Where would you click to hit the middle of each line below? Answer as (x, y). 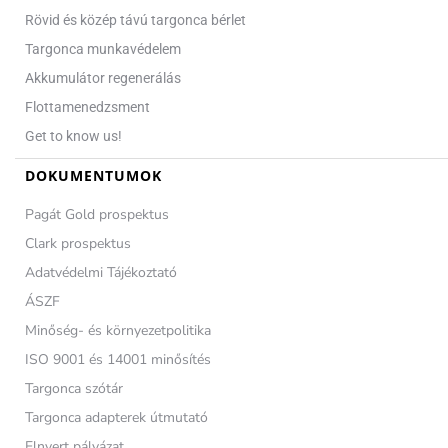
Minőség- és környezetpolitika (118, 330)
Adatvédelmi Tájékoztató (101, 272)
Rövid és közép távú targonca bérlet (135, 19)
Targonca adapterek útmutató (116, 417)
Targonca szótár (74, 388)
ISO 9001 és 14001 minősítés (118, 359)
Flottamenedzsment (87, 106)
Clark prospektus (78, 243)
